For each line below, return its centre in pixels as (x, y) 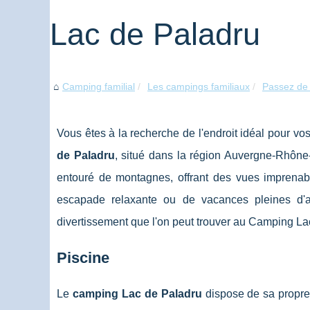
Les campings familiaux (199, 87)
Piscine (85, 258)
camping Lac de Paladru (139, 294)
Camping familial (99, 87)
